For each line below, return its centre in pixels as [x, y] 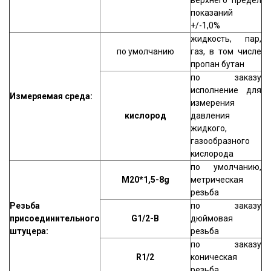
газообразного [220, 141]
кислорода [212, 154]
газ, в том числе [226, 51]
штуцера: [29, 231]
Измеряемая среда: [51, 96]
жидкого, [209, 128]
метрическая [217, 180]
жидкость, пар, [226, 39]
